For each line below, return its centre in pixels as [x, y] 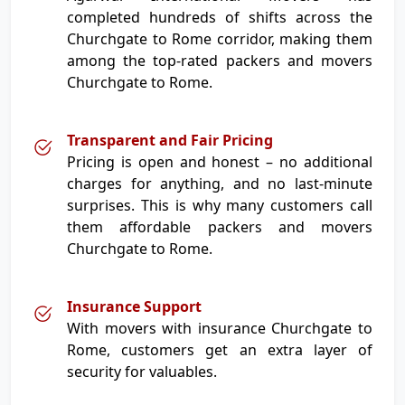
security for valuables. [142, 372]
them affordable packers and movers [220, 227]
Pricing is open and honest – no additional [220, 162]
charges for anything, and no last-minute [220, 184]
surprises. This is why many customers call [220, 205]
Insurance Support [134, 306]
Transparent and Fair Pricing [170, 140]
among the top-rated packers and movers [220, 61]
